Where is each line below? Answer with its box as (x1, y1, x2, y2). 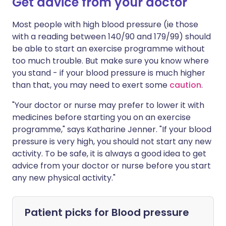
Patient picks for (25, 205, 111, 219)
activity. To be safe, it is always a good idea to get (12, 147, 206, 159)
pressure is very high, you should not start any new (12, 135, 211, 147)
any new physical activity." (12, 172, 116, 184)
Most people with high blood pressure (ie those (12, 18, 198, 30)
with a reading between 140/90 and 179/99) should (12, 30, 211, 42)
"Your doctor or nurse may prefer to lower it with (12, 99, 204, 111)
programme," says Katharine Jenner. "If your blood (12, 123, 211, 135)
